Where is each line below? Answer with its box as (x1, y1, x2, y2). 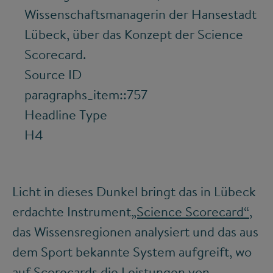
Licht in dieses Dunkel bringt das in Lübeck (12, 182, 256, 200)
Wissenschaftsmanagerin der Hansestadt (24, 4, 257, 23)
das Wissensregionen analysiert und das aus (12, 222, 258, 241)
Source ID (24, 65, 82, 83)
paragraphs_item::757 (24, 85, 147, 104)
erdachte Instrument (12, 202, 131, 221)
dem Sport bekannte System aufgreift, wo (12, 242, 252, 261)
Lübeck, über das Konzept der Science (24, 24, 243, 43)
